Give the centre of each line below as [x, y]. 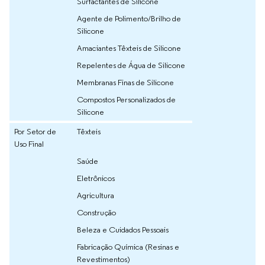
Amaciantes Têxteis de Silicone [129, 48]
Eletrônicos [96, 178]
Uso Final [29, 144]
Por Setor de [35, 132]
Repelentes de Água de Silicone [131, 65]
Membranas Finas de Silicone [125, 83]
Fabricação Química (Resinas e [128, 247]
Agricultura [96, 195]
